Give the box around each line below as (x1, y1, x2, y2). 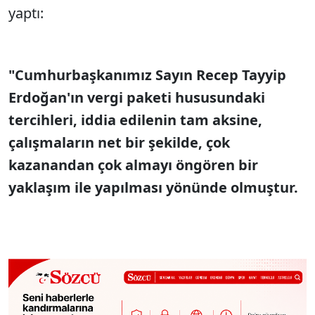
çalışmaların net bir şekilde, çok (8, 133, 230, 152)
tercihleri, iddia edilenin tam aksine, (8, 110, 262, 129)
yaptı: (8, 4, 47, 22)
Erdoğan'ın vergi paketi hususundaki (8, 88, 265, 107)
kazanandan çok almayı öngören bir (8, 155, 258, 174)
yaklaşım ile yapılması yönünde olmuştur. (8, 178, 298, 197)
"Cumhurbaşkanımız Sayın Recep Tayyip (8, 65, 286, 84)
